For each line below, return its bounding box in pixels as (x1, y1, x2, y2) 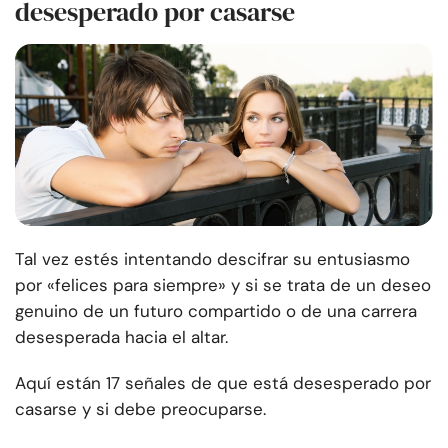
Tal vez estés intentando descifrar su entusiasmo (15, 248, 410, 271)
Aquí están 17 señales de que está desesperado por (15, 372, 431, 395)
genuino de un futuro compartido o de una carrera (15, 300, 417, 323)
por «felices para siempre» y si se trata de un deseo (15, 274, 431, 297)
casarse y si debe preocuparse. (15, 398, 266, 421)
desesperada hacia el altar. (15, 326, 228, 349)
